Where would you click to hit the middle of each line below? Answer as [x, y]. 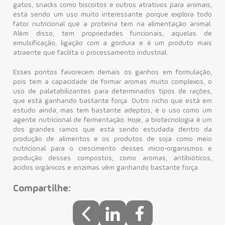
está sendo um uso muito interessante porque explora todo [113, 15]
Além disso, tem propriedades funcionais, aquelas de [113, 34]
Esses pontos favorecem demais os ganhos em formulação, [113, 72]
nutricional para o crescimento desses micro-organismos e [113, 149]
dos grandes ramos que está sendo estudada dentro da [113, 130]
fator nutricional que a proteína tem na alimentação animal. [113, 24]
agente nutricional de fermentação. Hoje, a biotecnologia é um [113, 120]
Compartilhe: [42, 189]
